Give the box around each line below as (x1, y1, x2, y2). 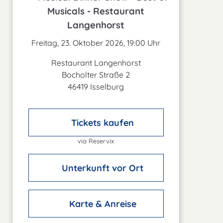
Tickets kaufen (69, 116, 134, 128)
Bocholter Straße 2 (62, 70, 130, 80)
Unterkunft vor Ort (59, 162, 144, 174)
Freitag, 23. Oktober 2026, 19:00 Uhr (31, 38, 160, 48)
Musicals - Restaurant (47, 5, 144, 17)
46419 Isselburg (68, 82, 124, 92)
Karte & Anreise (66, 198, 136, 210)
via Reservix (78, 137, 114, 145)
